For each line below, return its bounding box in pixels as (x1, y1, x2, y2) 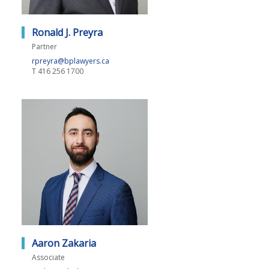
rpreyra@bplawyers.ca (32, 56, 109, 66)
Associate (32, 252, 65, 262)
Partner (32, 41, 57, 52)
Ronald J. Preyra (32, 26, 103, 39)
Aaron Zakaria (32, 237, 96, 250)
